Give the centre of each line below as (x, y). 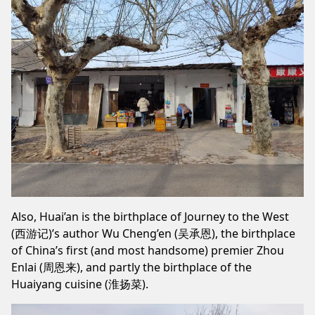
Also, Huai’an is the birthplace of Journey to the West (150, 217)
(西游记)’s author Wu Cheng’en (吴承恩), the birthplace (153, 233)
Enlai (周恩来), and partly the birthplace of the (131, 267)
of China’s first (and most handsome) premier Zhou (148, 250)
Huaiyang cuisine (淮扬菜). (80, 284)
